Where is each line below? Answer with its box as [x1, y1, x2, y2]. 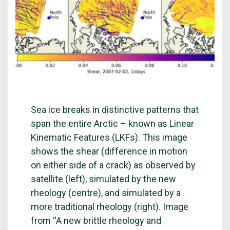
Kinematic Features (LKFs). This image [31, 132, 187, 143]
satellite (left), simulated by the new [31, 174, 176, 184]
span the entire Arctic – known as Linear [31, 118, 194, 129]
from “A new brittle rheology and [31, 215, 161, 226]
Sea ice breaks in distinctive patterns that [31, 104, 199, 115]
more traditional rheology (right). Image [31, 201, 188, 212]
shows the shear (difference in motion [31, 146, 187, 157]
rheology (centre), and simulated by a [31, 187, 181, 198]
